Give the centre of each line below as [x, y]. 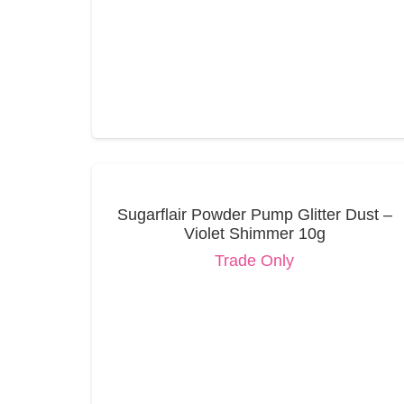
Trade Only [255, 260]
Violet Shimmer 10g [254, 233]
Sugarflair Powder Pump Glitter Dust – [254, 214]
